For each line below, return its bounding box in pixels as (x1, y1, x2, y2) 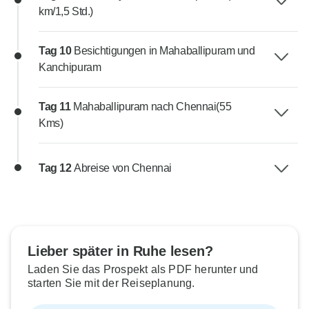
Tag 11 (39, 101, 73, 113)
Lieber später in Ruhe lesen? (28, 243, 213, 259)
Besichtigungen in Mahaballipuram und (74, 45, 255, 57)
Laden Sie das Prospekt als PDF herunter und (28, 263, 259, 276)
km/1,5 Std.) (39, 6, 93, 18)
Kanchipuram (39, 61, 101, 74)
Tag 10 (39, 45, 74, 57)
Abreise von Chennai (74, 162, 172, 175)
